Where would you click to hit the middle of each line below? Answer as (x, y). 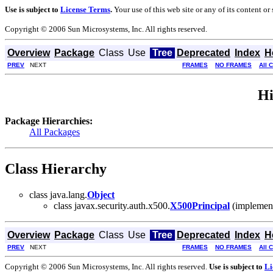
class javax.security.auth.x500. (112, 205)
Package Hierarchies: (49, 121)
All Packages (55, 132)
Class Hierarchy (56, 168)
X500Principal (200, 205)
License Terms (85, 9)
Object (101, 194)
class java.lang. (58, 194)
